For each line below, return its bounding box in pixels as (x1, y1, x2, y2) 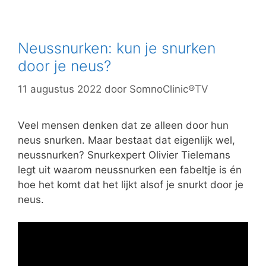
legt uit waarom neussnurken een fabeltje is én (18, 163, 242, 176)
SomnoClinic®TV (129, 83, 208, 95)
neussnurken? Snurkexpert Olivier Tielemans (18, 148, 230, 161)
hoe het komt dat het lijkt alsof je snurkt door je (18, 178, 243, 191)
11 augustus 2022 (18, 83, 102, 95)
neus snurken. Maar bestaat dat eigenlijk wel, (18, 134, 235, 146)
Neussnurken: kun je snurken (18, 39, 216, 58)
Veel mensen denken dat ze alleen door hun (18, 119, 229, 131)
